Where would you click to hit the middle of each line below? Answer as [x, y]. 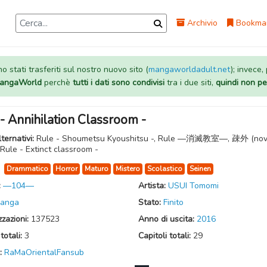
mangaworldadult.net [189, 69]
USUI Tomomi [193, 186]
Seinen [200, 169]
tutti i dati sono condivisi [118, 83]
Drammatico [27, 169]
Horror [66, 169]
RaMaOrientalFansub [44, 252]
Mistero [128, 169]
